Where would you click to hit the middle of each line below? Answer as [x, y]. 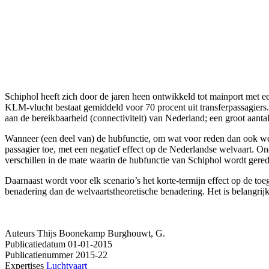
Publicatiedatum [35, 244]
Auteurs [20, 233]
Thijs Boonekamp [71, 233]
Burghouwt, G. [136, 233]
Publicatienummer [39, 255]
